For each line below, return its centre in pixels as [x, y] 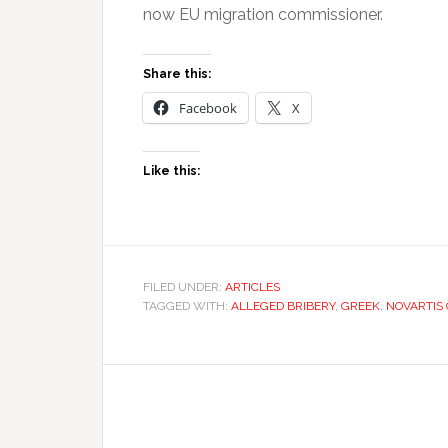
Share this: [177, 73]
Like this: [171, 170]
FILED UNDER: [184, 286]
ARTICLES [252, 286]
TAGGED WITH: [187, 305]
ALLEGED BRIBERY [283, 305]
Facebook [208, 107]
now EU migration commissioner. [263, 14]
